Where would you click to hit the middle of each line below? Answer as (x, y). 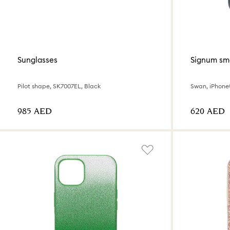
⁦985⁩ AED (35, 111)
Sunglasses (37, 60)
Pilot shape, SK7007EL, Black (59, 86)
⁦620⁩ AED (208, 111)
